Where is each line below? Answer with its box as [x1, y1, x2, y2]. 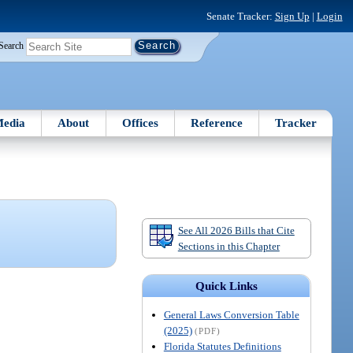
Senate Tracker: [206, 9, 275, 22]
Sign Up [274, 9, 310, 22]
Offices [121, 116, 158, 129]
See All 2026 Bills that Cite [177, 224, 295, 236]
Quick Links [195, 280, 258, 293]
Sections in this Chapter [177, 240, 280, 252]
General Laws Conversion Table [163, 309, 299, 321]
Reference [191, 116, 243, 129]
